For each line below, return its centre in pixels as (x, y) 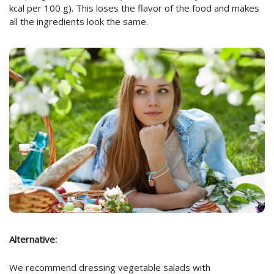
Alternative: (33, 239)
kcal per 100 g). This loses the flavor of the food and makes (134, 8)
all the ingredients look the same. (79, 22)
